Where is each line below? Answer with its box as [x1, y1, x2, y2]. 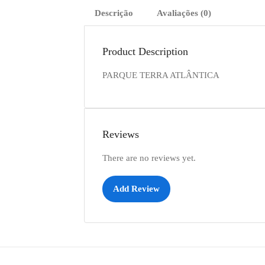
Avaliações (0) [157, 8, 211, 18]
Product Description [102, 46, 188, 57]
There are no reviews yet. [102, 153, 196, 163]
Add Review [113, 184, 160, 193]
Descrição [95, 8, 133, 18]
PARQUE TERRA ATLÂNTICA [102, 70, 219, 80]
